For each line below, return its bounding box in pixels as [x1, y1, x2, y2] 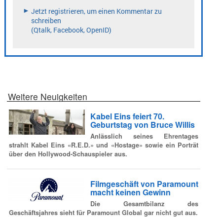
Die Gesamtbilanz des [90, 199, 198, 209]
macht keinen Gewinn [90, 186, 171, 198]
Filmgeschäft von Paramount [90, 178, 198, 189]
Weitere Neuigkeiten [8, 90, 87, 103]
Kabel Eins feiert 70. [90, 110, 164, 122]
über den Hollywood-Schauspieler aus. [9, 149, 127, 159]
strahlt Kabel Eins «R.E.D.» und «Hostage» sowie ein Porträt [9, 141, 198, 150]
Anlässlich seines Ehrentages [90, 132, 198, 141]
